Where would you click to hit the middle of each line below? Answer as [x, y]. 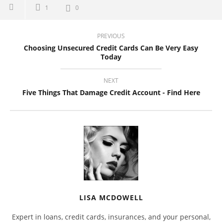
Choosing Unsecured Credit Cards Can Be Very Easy [111, 48]
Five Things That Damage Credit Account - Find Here [111, 92]
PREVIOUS [111, 36]
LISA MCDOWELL [111, 197]
